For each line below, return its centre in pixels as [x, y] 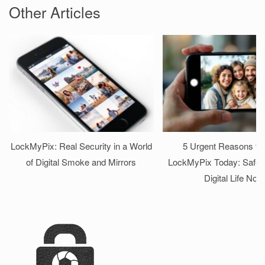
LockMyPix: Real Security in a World [81, 146]
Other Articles [55, 12]
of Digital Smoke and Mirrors [81, 162]
